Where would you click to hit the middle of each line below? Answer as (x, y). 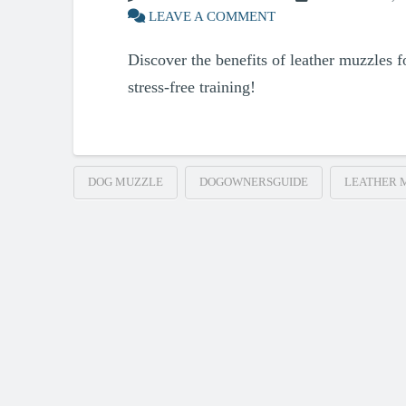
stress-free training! (191, 87)
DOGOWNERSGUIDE (253, 181)
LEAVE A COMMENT (210, 15)
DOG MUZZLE (125, 181)
